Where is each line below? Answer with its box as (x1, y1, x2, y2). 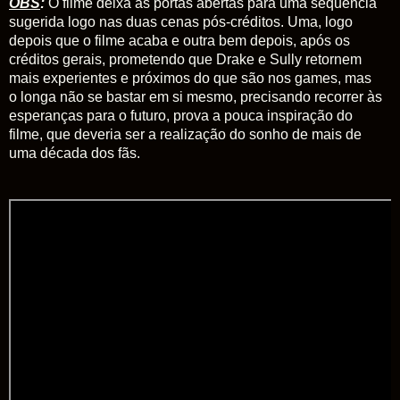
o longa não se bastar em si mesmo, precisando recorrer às (9, 89, 382, 105)
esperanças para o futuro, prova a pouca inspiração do (9, 108, 353, 124)
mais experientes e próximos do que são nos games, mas (9, 71, 371, 87)
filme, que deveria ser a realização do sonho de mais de (9, 127, 362, 143)
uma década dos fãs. (9, 146, 140, 162)
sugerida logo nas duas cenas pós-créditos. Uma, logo (9, 14, 353, 30)
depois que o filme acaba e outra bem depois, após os (9, 33, 350, 49)
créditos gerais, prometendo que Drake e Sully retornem (9, 52, 362, 68)
